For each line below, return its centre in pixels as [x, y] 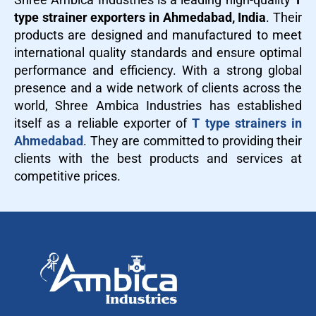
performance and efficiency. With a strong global [158, 70]
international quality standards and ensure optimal [158, 52]
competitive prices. [67, 176]
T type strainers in [247, 123]
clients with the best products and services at [158, 158]
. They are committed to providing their [193, 140]
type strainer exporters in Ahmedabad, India [140, 17]
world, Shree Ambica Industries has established [158, 105]
